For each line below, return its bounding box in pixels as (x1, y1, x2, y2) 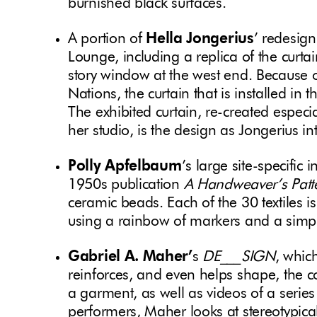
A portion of (68, 32, 146, 47)
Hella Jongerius (146, 32, 254, 47)
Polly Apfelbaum (68, 159, 182, 175)
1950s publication (68, 178, 184, 193)
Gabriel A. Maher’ (68, 250, 192, 265)
